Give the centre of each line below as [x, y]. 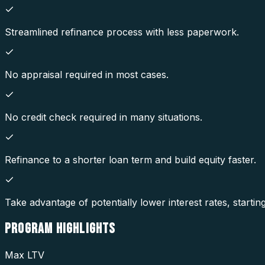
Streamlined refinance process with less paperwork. [122, 32]
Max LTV [25, 255]
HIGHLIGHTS [86, 228]
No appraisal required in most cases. [87, 74]
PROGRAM [30, 228]
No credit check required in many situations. [104, 117]
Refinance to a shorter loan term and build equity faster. [130, 159]
